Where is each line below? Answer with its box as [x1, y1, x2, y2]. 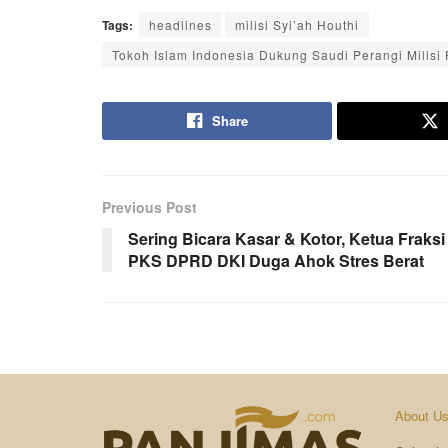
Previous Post [102, 197, 197, 218]
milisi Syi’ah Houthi [235, 16, 359, 34]
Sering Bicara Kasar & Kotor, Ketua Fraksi [128, 227, 445, 251]
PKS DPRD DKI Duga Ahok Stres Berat [128, 249, 424, 273]
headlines [149, 16, 212, 34]
